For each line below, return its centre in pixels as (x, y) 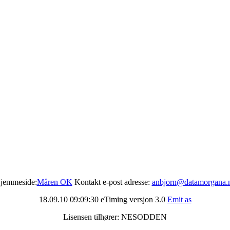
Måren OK (54, 182)
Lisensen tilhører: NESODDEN (115, 217)
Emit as (179, 200)
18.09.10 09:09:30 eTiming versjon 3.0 (103, 200)
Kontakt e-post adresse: (112, 182)
